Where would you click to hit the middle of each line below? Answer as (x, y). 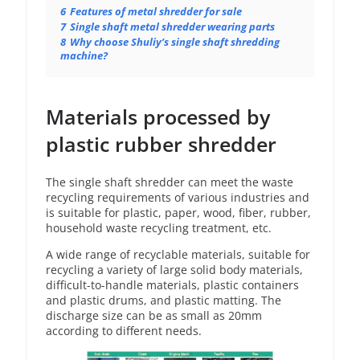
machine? (84, 56)
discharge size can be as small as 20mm (154, 315)
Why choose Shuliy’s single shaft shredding (175, 42)
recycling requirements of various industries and (178, 197)
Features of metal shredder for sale (156, 12)
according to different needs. (124, 330)
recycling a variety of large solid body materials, (174, 269)
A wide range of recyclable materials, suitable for (178, 254)
